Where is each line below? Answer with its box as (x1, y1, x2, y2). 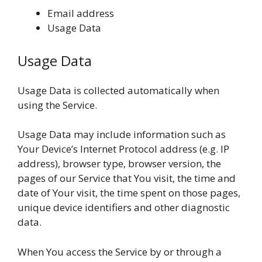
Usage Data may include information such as (18, 127, 226, 141)
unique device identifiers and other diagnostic (18, 201, 230, 214)
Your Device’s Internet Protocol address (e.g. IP (18, 142, 229, 156)
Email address (47, 6, 114, 20)
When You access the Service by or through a (18, 244, 222, 258)
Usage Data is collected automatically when (18, 83, 219, 97)
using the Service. (18, 98, 97, 112)
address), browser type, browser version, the (18, 157, 221, 170)
